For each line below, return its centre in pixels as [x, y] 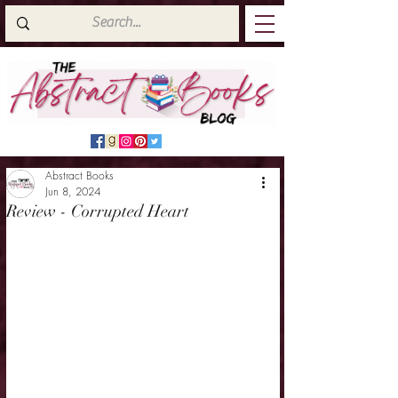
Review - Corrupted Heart [98, 211]
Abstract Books [80, 175]
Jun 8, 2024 [73, 191]
